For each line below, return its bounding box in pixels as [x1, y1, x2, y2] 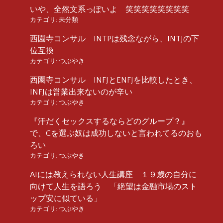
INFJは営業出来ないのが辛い [30, 87, 132, 97]
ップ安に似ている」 [30, 194, 102, 203]
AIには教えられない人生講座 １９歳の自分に [30, 170, 197, 179]
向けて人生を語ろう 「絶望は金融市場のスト [30, 182, 197, 191]
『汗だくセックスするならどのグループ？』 [30, 116, 189, 126]
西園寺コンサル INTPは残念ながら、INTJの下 [30, 34, 199, 43]
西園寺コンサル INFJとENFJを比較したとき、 [30, 75, 197, 85]
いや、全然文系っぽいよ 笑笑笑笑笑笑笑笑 [30, 4, 189, 14]
